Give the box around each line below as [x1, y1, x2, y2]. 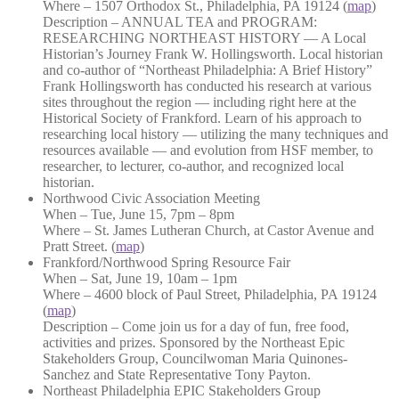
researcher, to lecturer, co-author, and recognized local [43, 158, 344, 174]
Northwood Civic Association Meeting [43, 190, 260, 206]
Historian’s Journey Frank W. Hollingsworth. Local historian [43, 45, 383, 61]
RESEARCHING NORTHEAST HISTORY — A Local [43, 29, 366, 45]
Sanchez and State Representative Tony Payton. [43, 366, 311, 382]
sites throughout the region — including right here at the [43, 94, 356, 110]
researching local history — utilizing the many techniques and [43, 126, 388, 142]
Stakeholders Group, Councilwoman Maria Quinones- [43, 350, 347, 366]
